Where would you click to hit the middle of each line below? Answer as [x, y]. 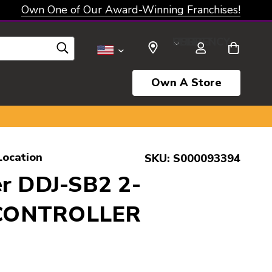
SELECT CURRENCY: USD [184, 42]
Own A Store [186, 83]
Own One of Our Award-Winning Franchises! [131, 10]
